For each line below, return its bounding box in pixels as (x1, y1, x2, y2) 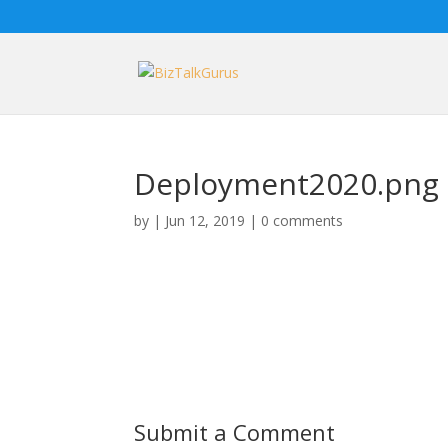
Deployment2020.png (134, 163, 440, 204)
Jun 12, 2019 (165, 211, 246, 230)
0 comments (261, 211, 344, 230)
